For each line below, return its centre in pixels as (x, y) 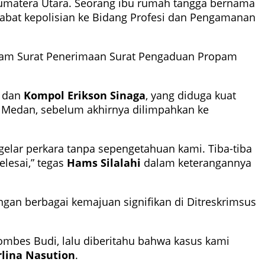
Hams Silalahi (104, 163)
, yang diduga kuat (191, 96)
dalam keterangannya (196, 163)
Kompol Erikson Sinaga (85, 96)
